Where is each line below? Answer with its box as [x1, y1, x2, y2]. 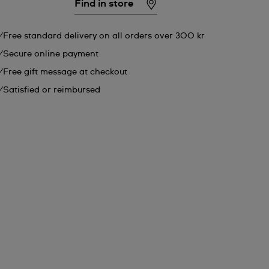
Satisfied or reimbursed [3, 86, 101, 94]
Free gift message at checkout [3, 68, 128, 76]
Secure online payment [3, 50, 99, 58]
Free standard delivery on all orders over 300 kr [3, 32, 205, 40]
